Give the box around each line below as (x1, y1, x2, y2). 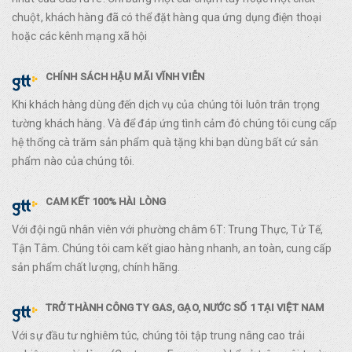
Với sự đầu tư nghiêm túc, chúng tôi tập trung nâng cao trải (12, 329, 305, 342)
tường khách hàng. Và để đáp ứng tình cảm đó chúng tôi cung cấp (12, 117, 338, 130)
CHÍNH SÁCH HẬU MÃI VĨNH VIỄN (46, 71, 204, 82)
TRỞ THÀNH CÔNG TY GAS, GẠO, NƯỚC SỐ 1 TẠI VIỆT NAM (46, 302, 324, 313)
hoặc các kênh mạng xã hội (12, 30, 148, 42)
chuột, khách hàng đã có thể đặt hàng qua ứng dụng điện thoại (12, 11, 322, 24)
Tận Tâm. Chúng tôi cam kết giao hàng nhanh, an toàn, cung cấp (12, 242, 332, 255)
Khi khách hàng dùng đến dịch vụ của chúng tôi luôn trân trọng (12, 98, 321, 111)
